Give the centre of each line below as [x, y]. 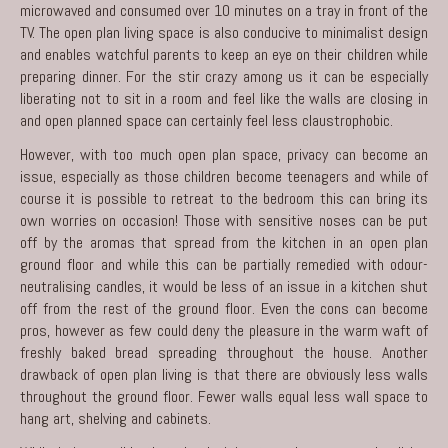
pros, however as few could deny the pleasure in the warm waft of [224, 330]
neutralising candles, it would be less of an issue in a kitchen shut [224, 286]
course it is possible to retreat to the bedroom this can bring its [224, 198]
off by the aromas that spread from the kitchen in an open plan [224, 242]
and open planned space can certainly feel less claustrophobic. [206, 120]
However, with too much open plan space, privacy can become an [224, 154]
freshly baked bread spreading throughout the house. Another [224, 352]
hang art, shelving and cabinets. [115, 418]
